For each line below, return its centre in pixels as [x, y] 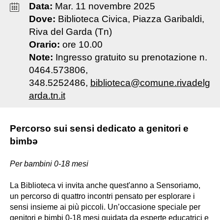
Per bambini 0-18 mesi [49, 164]
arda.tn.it [47, 96]
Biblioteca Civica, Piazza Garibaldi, [131, 19]
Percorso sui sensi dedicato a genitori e [99, 129]
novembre [110, 6]
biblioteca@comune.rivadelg [150, 83]
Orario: [45, 45]
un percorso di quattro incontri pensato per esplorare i [102, 196]
